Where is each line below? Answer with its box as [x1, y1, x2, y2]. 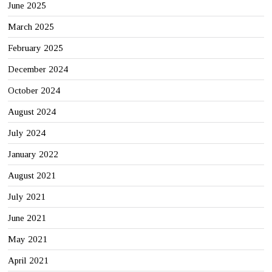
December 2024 [8, 64, 69, 75]
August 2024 [8, 107, 56, 117]
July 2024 [8, 128, 46, 138]
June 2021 [8, 213, 47, 223]
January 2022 [8, 149, 59, 160]
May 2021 [8, 234, 48, 245]
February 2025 [8, 43, 64, 53]
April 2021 [8, 256, 49, 266]
